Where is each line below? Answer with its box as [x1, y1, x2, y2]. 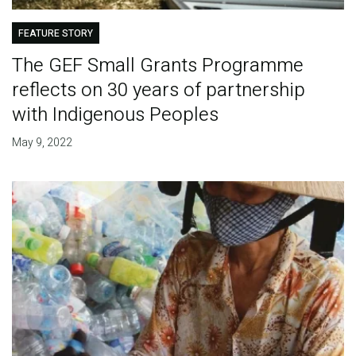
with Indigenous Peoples [11, 100, 219, 129]
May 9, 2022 [11, 133, 72, 151]
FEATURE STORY [17, 25, 93, 41]
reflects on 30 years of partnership [11, 75, 305, 104]
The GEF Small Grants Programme [11, 51, 304, 79]
